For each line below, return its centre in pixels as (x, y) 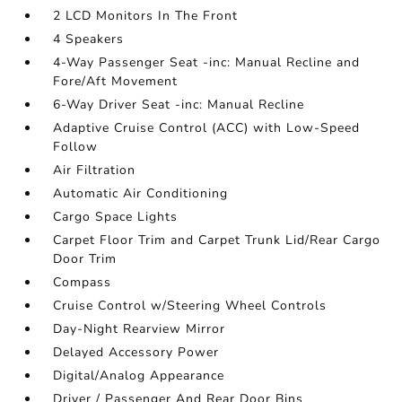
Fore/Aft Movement (116, 81)
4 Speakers (89, 39)
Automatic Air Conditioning (141, 193)
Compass (83, 282)
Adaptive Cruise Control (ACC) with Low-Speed (207, 128)
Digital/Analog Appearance (139, 376)
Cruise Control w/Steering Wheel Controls (190, 306)
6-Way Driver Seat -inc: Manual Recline (179, 105)
